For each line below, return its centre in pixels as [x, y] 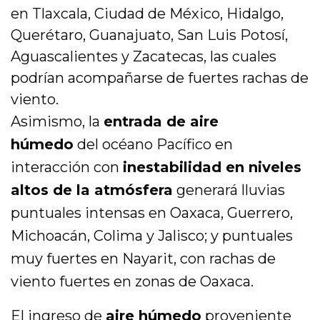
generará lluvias [229, 190]
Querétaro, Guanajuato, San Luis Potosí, [149, 35]
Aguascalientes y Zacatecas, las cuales [144, 57]
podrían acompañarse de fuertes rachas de [160, 78]
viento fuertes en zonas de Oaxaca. [132, 282]
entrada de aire [161, 122]
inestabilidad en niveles [212, 167]
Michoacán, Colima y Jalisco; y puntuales [152, 236]
